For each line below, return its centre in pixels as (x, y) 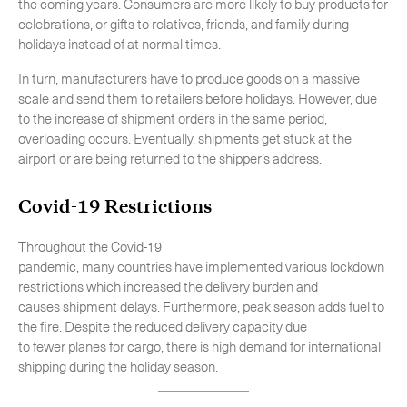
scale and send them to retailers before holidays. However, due (198, 98)
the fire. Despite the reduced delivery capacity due (163, 326)
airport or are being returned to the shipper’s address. (173, 158)
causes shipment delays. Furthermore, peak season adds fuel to (201, 306)
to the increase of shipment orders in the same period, (173, 118)
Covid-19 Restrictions (115, 207)
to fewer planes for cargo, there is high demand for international (199, 346)
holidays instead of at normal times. (122, 44)
